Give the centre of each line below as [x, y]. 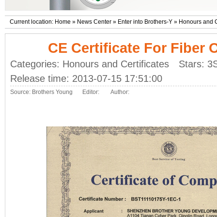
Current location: [32, 22]
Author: [120, 92]
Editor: [92, 92]
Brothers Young [52, 92]
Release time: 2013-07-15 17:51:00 [86, 78]
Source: [21, 92]
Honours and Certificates [116, 64]
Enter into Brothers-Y [145, 22]
